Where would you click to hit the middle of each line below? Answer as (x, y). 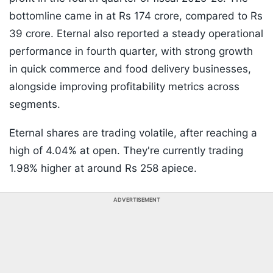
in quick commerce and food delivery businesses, (130, 69)
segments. (36, 105)
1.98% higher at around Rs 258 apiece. (103, 168)
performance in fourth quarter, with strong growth (131, 51)
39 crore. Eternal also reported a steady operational (136, 34)
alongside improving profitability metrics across (124, 87)
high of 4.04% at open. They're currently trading (126, 151)
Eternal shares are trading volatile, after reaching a (133, 133)
